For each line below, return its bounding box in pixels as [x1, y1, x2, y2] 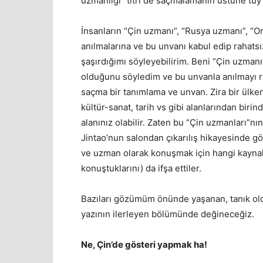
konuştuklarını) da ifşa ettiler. [81, 162, 201, 174]
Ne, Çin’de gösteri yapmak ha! [81, 238, 207, 250]
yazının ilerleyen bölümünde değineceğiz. [81, 208, 254, 220]
